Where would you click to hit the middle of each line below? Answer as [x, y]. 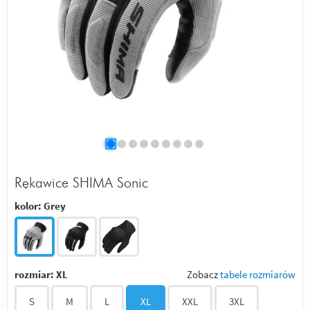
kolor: [29, 206]
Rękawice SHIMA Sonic [81, 183]
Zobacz [203, 274]
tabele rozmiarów [258, 274]
